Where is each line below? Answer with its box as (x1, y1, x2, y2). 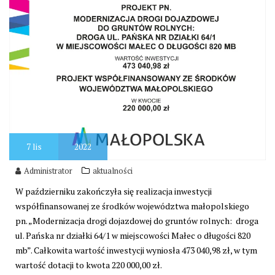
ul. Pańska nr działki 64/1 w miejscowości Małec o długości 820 (15, 229, 250, 241)
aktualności (93, 165, 133, 176)
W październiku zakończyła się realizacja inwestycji (15, 185, 212, 197)
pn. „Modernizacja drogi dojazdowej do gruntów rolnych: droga (15, 214, 258, 227)
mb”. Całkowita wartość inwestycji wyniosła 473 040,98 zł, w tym (15, 244, 257, 256)
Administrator (24, 165, 72, 176)
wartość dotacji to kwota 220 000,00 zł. (15, 258, 162, 271)
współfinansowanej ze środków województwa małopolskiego (15, 199, 249, 212)
